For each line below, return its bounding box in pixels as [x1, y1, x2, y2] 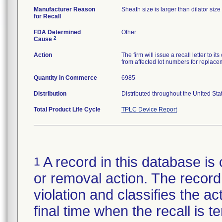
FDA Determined [34, 29, 81, 36]
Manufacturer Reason [34, 6, 95, 13]
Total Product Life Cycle [34, 106, 101, 113]
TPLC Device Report [121, 106, 177, 113]
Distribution [34, 90, 66, 97]
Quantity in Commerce [34, 74, 97, 81]
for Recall [34, 13, 61, 20]
